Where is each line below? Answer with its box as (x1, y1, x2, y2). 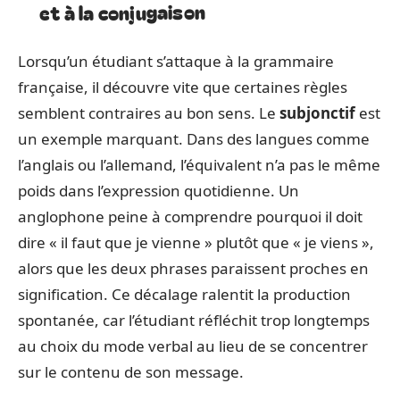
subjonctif (279, 103, 355, 123)
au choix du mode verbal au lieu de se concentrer (18, 336, 368, 356)
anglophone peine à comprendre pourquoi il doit (18, 206, 362, 227)
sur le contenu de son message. (18, 362, 244, 382)
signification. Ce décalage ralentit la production (18, 284, 351, 304)
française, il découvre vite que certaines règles (18, 77, 347, 97)
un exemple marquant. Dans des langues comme (18, 129, 370, 149)
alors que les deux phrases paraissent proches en (18, 258, 369, 279)
